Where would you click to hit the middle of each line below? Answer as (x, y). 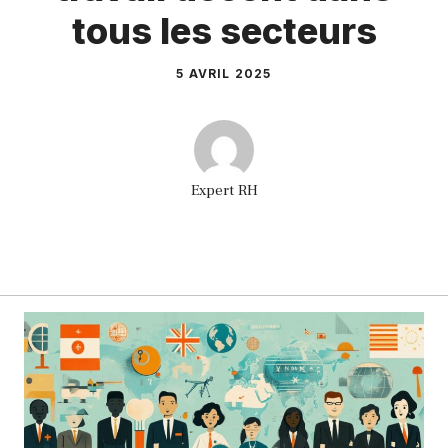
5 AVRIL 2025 (224, 73)
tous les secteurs (224, 31)
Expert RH (224, 190)
